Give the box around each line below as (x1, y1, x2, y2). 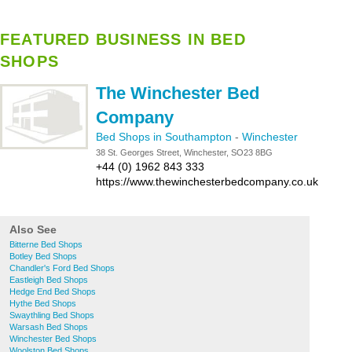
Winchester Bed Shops (9, 334, 97, 343)
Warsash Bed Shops (9, 322, 88, 332)
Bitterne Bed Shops (9, 240, 82, 249)
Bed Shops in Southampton (96, 130, 235, 143)
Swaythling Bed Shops (9, 310, 94, 320)
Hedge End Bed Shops (9, 287, 96, 296)
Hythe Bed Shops (9, 299, 76, 308)
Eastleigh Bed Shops (9, 275, 88, 284)
